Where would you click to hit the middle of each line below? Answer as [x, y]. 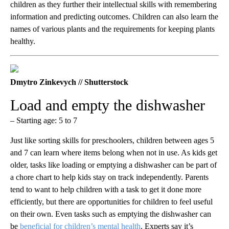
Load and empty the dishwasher [108, 105]
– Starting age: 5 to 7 [44, 121]
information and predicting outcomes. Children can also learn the [114, 17]
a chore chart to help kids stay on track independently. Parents [109, 177]
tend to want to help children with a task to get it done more [106, 190]
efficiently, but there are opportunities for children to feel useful [111, 202]
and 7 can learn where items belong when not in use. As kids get [114, 153]
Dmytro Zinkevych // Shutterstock [69, 82]
